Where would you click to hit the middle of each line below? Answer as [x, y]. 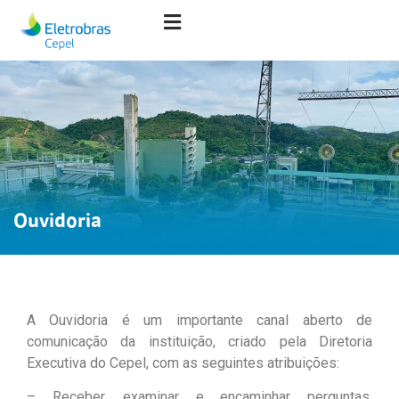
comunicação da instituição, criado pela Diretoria [199, 341]
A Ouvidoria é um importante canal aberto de [199, 320]
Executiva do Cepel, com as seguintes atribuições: [183, 362]
